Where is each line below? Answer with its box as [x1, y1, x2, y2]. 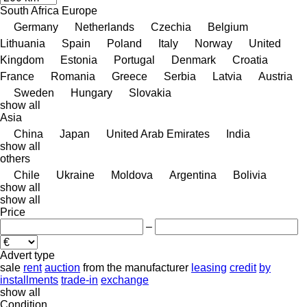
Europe [62, 4, 97, 16]
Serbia [164, 70, 196, 82]
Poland [107, 37, 142, 49]
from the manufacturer [83, 261, 188, 273]
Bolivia [233, 169, 267, 181]
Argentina [169, 169, 217, 181]
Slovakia [129, 86, 171, 99]
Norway [195, 37, 232, 49]
